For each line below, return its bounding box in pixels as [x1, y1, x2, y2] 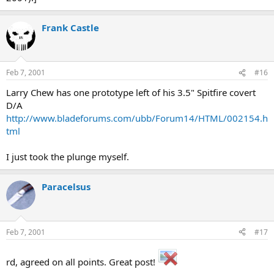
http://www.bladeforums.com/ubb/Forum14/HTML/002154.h [6, 112, 268, 124]
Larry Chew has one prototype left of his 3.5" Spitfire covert [6, 86, 256, 98]
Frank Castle [42, 21, 99, 34]
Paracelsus [42, 180, 91, 193]
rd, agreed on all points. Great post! [6, 255, 158, 268]
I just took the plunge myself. [6, 150, 129, 163]
